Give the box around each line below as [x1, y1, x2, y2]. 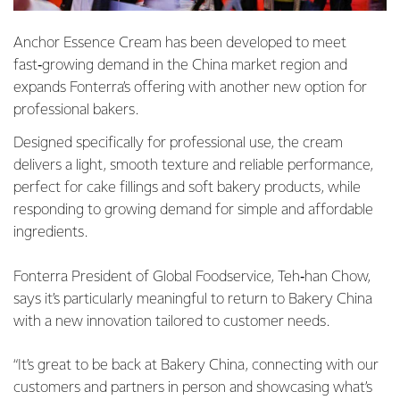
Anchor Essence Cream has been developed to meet [13, 36, 346, 51]
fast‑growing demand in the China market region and [13, 58, 347, 73]
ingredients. [13, 225, 87, 240]
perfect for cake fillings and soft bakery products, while [13, 180, 361, 196]
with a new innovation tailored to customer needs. [13, 314, 329, 329]
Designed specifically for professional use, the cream [13, 136, 343, 151]
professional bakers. [13, 103, 138, 118]
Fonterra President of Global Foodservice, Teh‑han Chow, [13, 270, 371, 285]
